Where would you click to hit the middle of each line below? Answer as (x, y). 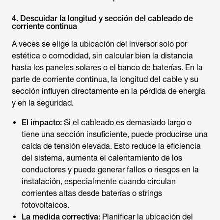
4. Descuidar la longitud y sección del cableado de (102, 18)
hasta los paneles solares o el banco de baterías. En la (107, 68)
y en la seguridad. (43, 103)
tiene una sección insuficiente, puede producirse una (115, 134)
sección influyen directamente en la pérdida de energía (109, 91)
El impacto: (42, 123)
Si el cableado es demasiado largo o (127, 123)
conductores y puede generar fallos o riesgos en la (110, 170)
